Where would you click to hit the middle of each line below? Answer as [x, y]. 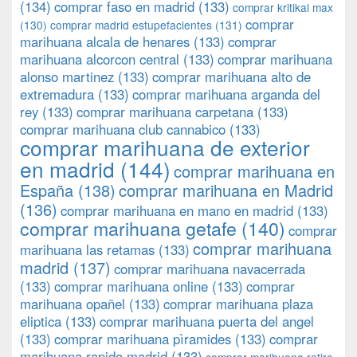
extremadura [57, 94]
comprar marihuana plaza [238, 304]
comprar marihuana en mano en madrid [177, 211]
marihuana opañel [73, 304]
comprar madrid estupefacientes [131, 25]
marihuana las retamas [87, 250]
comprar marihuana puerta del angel [207, 322]
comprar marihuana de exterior [165, 147]
